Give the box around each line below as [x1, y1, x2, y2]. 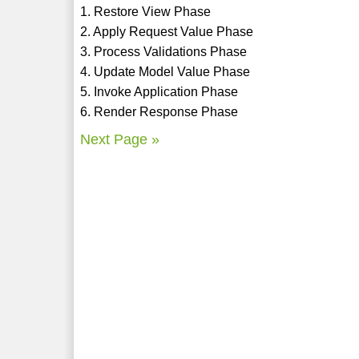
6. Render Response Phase [80, 104, 239, 119]
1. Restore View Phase [80, 4, 212, 18]
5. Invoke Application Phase [80, 84, 239, 99]
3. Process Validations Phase [80, 44, 248, 58]
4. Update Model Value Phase [80, 64, 251, 79]
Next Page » [80, 131, 160, 147]
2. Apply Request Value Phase [80, 24, 254, 38]
